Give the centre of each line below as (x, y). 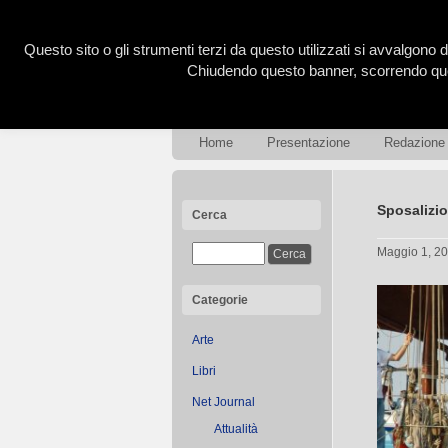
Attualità (236, 429)
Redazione (414, 142)
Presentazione (308, 142)
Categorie (220, 300)
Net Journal (223, 402)
